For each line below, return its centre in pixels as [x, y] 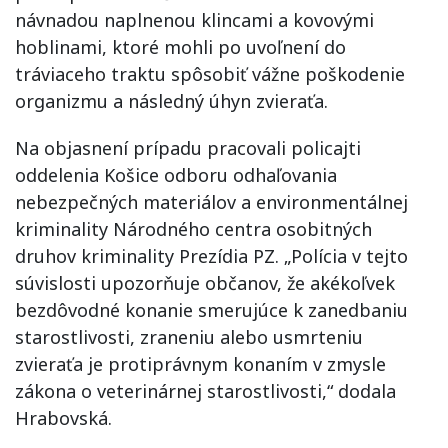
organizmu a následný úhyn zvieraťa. [171, 100]
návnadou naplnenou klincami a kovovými [194, 19]
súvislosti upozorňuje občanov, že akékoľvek [205, 282]
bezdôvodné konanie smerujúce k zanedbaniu [211, 309]
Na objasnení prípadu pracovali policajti [188, 147]
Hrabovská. [63, 417]
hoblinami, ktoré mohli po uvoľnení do [180, 46]
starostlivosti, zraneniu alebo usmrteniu [189, 336]
